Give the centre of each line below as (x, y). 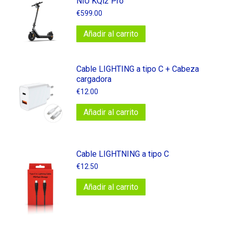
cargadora (94, 79)
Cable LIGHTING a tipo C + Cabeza (138, 69)
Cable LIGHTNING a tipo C (123, 154)
